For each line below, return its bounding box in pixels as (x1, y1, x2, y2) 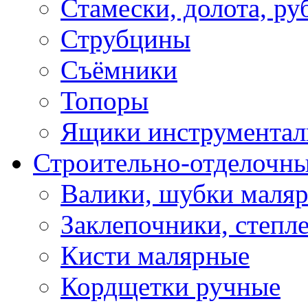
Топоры (60, 86, 148, 115)
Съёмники (60, 55, 177, 85)
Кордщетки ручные (60, 272, 280, 301)
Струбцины (60, 24, 190, 54)
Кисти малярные (60, 241, 250, 270)
